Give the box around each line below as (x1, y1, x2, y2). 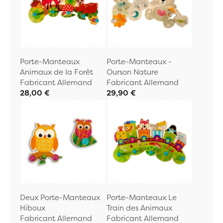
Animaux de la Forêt (20, 67, 93, 77)
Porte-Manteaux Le (107, 192, 177, 203)
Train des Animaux (107, 203, 172, 213)
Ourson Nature (107, 67, 158, 77)
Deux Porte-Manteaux (20, 192, 100, 203)
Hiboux (20, 203, 45, 213)
